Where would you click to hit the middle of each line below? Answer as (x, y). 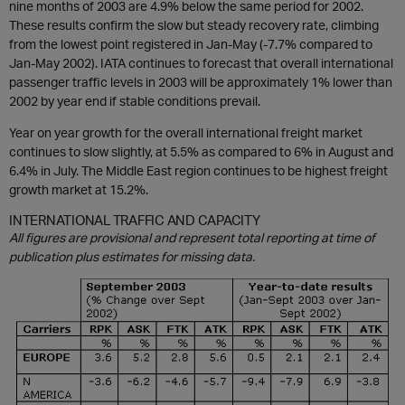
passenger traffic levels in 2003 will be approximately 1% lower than (201, 82)
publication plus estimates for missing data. (132, 256)
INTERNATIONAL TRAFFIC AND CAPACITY (135, 220)
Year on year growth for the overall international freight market (186, 132)
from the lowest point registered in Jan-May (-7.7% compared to (191, 44)
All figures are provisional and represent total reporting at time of (192, 237)
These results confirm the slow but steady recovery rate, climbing (194, 25)
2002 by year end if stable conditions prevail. (135, 101)
